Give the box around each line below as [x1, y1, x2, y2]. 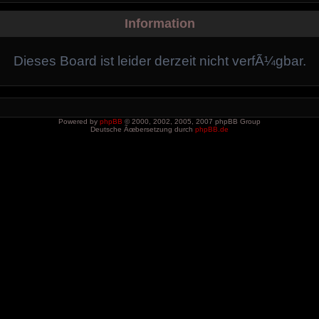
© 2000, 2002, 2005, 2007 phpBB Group [122, 117, 261, 125]
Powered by [58, 117, 100, 125]
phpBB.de [195, 125, 229, 133]
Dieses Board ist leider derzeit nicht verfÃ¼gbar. [13, 53, 306, 68]
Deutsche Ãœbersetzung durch [90, 125, 195, 133]
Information [124, 16, 195, 31]
